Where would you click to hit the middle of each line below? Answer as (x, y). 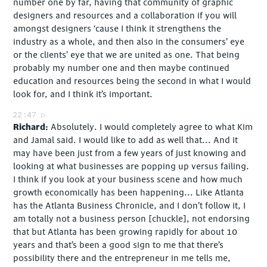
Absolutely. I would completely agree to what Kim (152, 127)
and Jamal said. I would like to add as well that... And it (126, 140)
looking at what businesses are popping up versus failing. (131, 166)
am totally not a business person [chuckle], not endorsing (132, 219)
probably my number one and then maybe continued (122, 68)
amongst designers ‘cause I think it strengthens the (117, 29)
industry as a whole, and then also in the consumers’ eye (129, 42)
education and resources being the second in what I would (132, 81)
